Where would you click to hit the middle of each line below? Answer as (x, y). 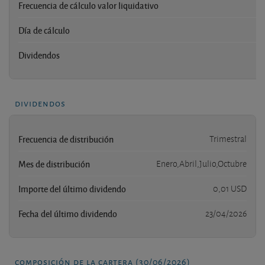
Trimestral (228, 139)
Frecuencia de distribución (66, 139)
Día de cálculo (44, 30)
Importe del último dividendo (72, 189)
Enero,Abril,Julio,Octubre (201, 164)
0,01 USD (230, 189)
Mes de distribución (54, 164)
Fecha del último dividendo (68, 214)
